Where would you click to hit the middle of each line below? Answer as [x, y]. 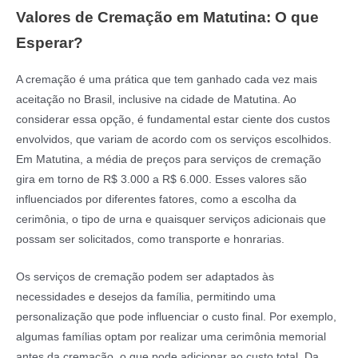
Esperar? [50, 43]
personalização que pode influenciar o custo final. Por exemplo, [176, 317]
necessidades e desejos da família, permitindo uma [146, 297]
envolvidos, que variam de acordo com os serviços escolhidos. [174, 140]
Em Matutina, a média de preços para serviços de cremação [169, 160]
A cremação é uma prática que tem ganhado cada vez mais [167, 80]
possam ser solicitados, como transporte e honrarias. [150, 240]
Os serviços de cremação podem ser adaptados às [145, 277]
